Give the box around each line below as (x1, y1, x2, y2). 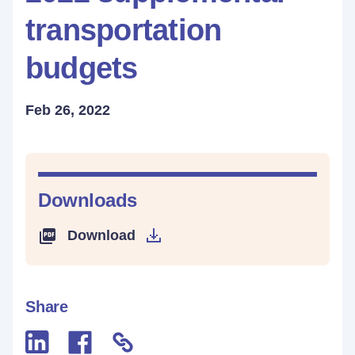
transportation (25, 13, 222, 47)
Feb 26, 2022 (25, 102, 110, 118)
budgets (25, 52, 138, 85)
